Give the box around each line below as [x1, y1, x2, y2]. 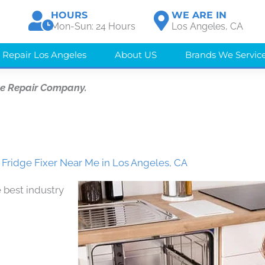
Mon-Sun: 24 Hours [51, 21, 136, 32]
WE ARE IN [172, 9, 227, 21]
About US [115, 49, 157, 60]
